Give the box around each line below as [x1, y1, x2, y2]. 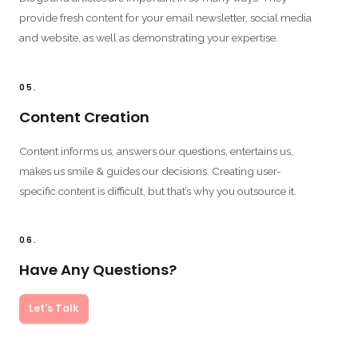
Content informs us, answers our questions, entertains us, [19, 144, 293, 157]
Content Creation [19, 106, 149, 127]
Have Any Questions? [19, 260, 177, 280]
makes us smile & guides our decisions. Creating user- [19, 164, 281, 177]
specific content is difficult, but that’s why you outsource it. [19, 184, 296, 197]
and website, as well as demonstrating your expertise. [19, 31, 278, 45]
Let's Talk [29, 301, 79, 316]
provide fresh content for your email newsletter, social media [19, 11, 312, 25]
